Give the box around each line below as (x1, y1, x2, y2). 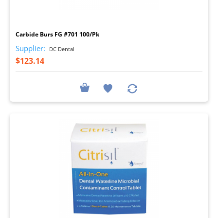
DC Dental (48, 45, 74, 53)
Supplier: (16, 43, 45, 53)
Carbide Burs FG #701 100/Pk (16, 30, 99, 38)
